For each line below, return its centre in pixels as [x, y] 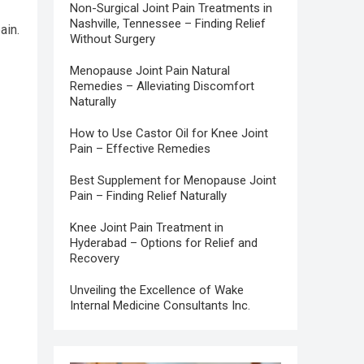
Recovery [95, 258]
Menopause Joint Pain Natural [150, 71]
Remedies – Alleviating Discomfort [162, 86]
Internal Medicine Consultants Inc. [160, 305]
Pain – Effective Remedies [140, 149]
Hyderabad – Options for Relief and [164, 243]
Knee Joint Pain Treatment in [147, 227]
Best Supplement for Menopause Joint [173, 180]
